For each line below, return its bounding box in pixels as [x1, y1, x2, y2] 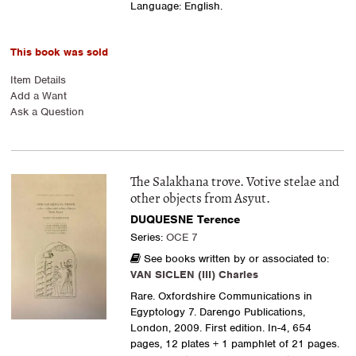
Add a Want [10, 89, 67, 103]
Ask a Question [10, 105, 84, 119]
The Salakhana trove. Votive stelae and [130, 176, 339, 190]
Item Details [10, 73, 66, 87]
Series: [130, 230, 166, 245]
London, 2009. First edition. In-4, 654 [130, 321, 311, 335]
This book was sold [10, 45, 108, 60]
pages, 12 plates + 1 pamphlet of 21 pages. [130, 337, 339, 351]
